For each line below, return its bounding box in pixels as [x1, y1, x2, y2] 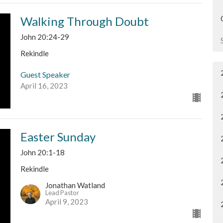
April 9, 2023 [45, 197, 88, 206]
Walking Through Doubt [20, 13, 149, 28]
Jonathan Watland [45, 180, 105, 190]
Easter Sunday [20, 129, 96, 144]
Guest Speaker [20, 70, 70, 80]
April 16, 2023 [20, 81, 68, 91]
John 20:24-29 [20, 32, 69, 41]
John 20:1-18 [20, 148, 65, 157]
